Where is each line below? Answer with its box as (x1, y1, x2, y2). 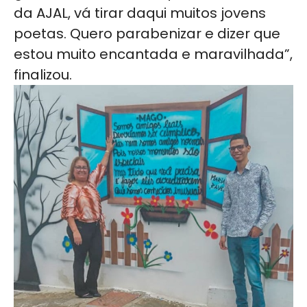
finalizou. (14, 65, 72, 85)
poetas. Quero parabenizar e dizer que (14, 24, 280, 44)
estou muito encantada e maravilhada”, (14, 45, 293, 64)
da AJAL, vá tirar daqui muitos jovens (14, 3, 266, 23)
